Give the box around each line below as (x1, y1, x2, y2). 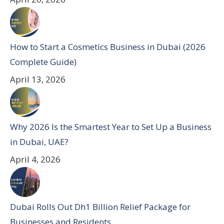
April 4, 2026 (10, 153, 60, 165)
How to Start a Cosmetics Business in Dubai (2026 (10, 41, 205, 52)
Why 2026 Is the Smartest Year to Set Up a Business (10, 121, 211, 132)
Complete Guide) (10, 56, 76, 67)
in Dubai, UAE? (10, 136, 68, 147)
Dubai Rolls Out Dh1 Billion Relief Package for (10, 201, 190, 212)
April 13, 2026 (10, 73, 65, 85)
